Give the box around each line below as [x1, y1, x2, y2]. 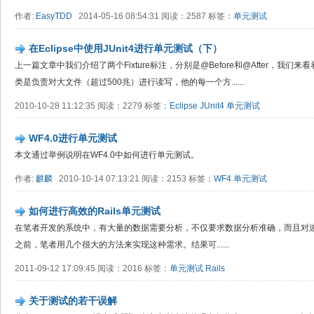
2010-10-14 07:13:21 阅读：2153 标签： [53, 174, 214, 184]
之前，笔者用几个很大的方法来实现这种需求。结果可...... [15, 240, 229, 250]
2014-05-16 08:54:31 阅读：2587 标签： [72, 11, 233, 21]
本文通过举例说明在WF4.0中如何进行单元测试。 [15, 150, 199, 160]
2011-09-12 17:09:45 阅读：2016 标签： [15, 264, 170, 273]
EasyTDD [36, 11, 72, 21]
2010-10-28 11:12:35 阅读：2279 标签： [15, 101, 170, 111]
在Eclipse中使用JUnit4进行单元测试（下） [29, 43, 222, 54]
